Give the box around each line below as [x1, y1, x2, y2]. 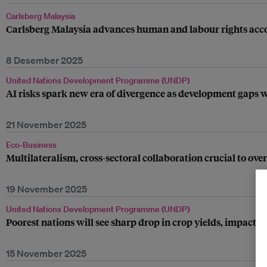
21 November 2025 [6, 119, 86, 131]
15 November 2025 [6, 247, 86, 259]
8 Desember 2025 [6, 54, 83, 66]
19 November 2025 [6, 183, 87, 195]
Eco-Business [6, 139, 57, 150]
